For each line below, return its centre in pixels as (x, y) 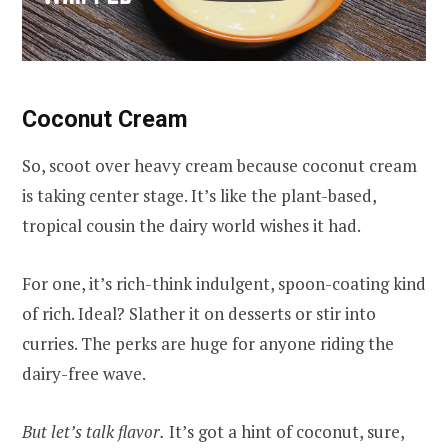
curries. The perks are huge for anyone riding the (208, 343)
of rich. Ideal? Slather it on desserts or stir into (199, 313)
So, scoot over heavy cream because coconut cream (219, 165)
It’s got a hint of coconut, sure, (284, 432)
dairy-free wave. (84, 373)
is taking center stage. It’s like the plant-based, (199, 195)
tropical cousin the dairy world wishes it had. (191, 225)
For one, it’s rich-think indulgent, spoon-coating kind (224, 283)
